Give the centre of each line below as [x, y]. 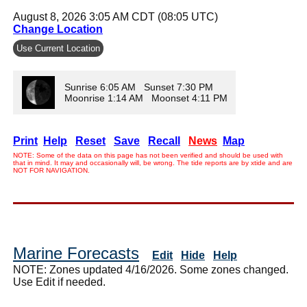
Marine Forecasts [76, 253]
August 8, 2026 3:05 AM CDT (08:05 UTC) [115, 16]
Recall [164, 140]
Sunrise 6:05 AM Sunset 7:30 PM [139, 87]
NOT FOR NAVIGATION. [51, 170]
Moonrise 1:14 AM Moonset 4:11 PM [147, 98]
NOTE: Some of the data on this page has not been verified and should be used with [148, 155]
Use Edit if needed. [59, 282]
